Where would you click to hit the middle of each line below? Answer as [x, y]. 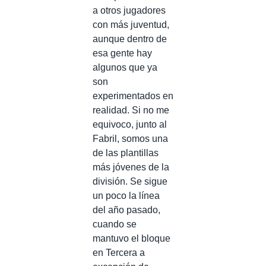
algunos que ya [125, 67]
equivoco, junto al [130, 124]
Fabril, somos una [130, 138]
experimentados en [133, 96]
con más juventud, [131, 24]
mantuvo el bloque [132, 238]
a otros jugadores [129, 10]
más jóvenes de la [131, 167]
